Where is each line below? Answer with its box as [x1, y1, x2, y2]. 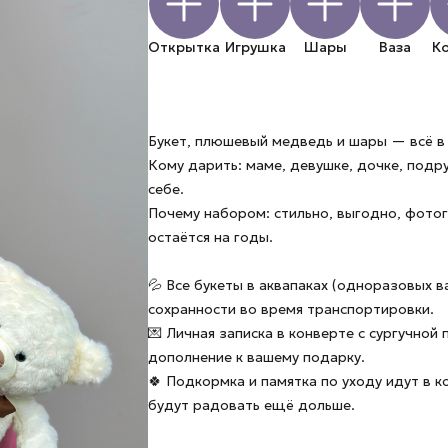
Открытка [148, 37, 220, 56]
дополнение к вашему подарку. [148, 347, 365, 366]
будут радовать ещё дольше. [148, 395, 355, 414]
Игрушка [224, 37, 286, 56]
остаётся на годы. [148, 227, 273, 246]
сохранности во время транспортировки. [148, 299, 434, 318]
